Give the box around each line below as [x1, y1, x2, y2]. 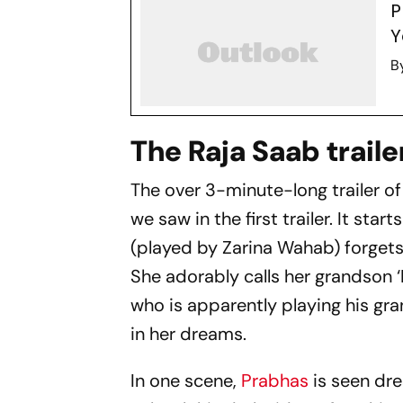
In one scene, [130, 369, 242, 392]
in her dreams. [130, 322, 247, 345]
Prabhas [241, 369, 309, 392]
